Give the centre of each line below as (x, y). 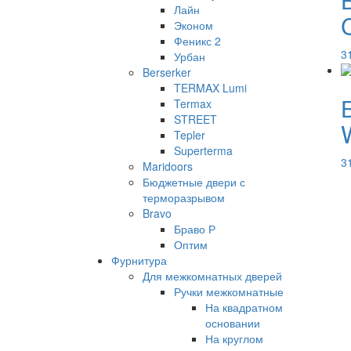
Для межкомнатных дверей (212, 276)
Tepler (190, 135)
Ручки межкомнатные (229, 291)
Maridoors (168, 166)
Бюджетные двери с (194, 182)
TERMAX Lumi (210, 88)
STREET (195, 119)
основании (233, 323)
